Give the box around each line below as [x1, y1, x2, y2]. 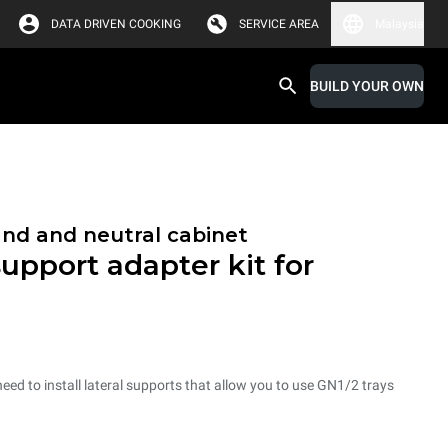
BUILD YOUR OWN [310, 78, 424, 94]
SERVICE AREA [239, 17, 319, 31]
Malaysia [375, 17, 424, 31]
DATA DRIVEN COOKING [51, 17, 181, 31]
